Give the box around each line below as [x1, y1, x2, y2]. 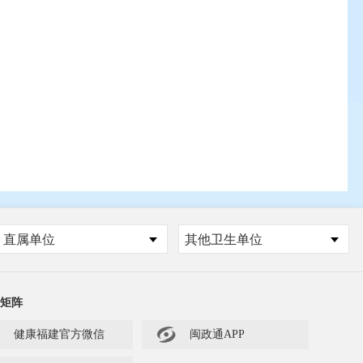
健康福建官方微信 [14, 327, 105, 340]
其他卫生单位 [184, 232, 263, 246]
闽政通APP [189, 327, 245, 340]
